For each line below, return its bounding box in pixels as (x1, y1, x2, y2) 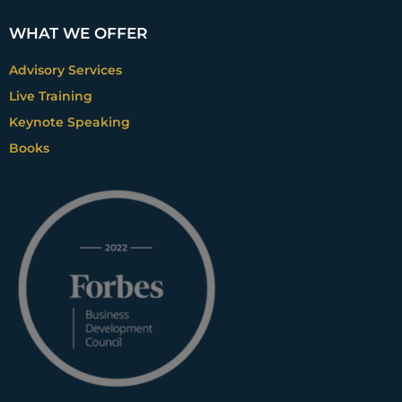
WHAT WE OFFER (9, 23, 147, 42)
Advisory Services (9, 61, 122, 78)
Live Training (9, 87, 92, 104)
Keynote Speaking (9, 113, 130, 130)
